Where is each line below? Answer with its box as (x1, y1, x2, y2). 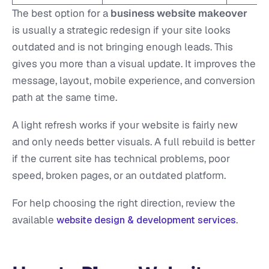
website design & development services (56, 214, 236, 227)
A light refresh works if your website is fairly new (12, 118, 238, 132)
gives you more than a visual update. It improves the (12, 57, 256, 71)
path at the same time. (12, 91, 117, 104)
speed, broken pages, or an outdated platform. (12, 169, 226, 183)
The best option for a (12, 7, 110, 20)
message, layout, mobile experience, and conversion (12, 74, 255, 88)
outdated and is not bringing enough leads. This (12, 40, 233, 54)
